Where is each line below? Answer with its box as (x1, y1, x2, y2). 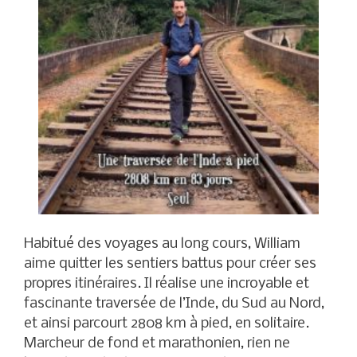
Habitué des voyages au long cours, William (24, 237, 300, 253)
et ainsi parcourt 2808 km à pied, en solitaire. (24, 316, 309, 332)
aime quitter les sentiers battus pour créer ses (24, 257, 316, 273)
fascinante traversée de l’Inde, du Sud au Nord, (24, 296, 328, 312)
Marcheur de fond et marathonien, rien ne (24, 336, 290, 352)
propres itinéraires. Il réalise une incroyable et (24, 277, 309, 292)
